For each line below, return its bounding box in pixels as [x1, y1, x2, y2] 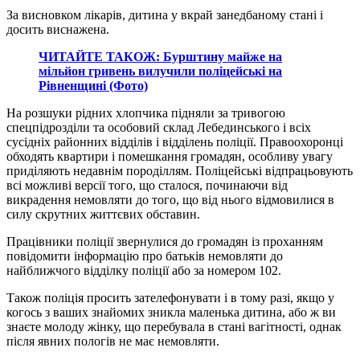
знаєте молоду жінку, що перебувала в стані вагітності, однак [6, 320, 342, 334]
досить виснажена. [6, 22, 109, 37]
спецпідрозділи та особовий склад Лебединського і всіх [6, 121, 311, 135]
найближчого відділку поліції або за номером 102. [6, 264, 281, 278]
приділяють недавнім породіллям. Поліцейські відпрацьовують [6, 164, 353, 178]
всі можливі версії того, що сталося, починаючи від [6, 178, 288, 193]
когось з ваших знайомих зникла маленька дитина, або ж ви [6, 305, 336, 320]
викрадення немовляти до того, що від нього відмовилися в [6, 193, 334, 207]
